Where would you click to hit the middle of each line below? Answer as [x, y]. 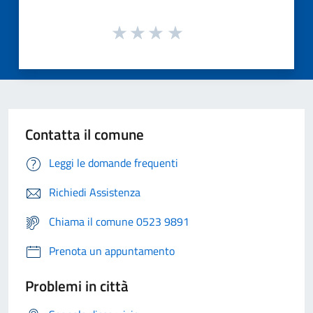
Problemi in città [77, 286]
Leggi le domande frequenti [114, 163]
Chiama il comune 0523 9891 [119, 222]
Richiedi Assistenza [95, 192]
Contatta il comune [85, 134]
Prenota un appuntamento [112, 251]
